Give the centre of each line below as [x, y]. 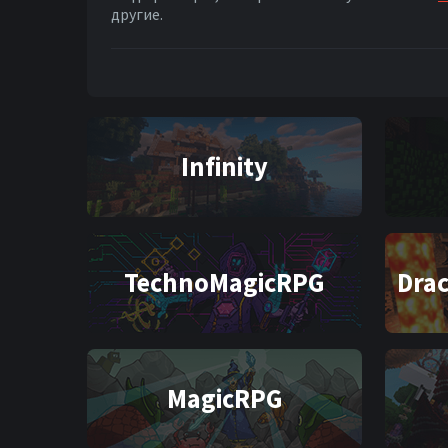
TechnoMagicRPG [224, 282]
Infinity [224, 166]
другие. [137, 14]
